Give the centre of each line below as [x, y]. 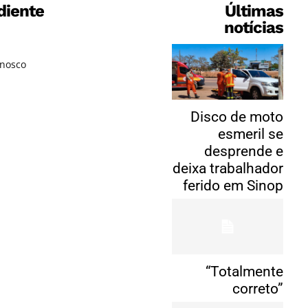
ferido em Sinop [233, 186]
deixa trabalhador [228, 169]
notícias [254, 28]
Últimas [254, 11]
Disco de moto [237, 117]
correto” [258, 289]
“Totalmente [245, 272]
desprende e [244, 152]
